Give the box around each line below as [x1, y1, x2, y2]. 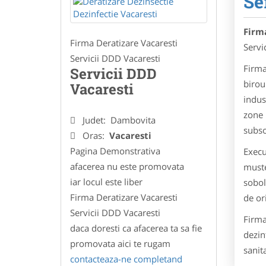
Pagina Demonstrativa [70, 144, 160, 157]
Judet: [83, 113, 108, 126]
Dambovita [110, 113, 156, 126]
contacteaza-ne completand [70, 252, 182, 265]
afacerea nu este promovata [70, 160, 184, 172]
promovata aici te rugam [70, 237, 170, 249]
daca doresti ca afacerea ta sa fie [70, 221, 202, 234]
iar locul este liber [70, 175, 142, 188]
